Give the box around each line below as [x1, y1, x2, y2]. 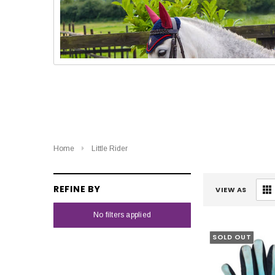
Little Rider [91, 144, 128, 153]
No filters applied [93, 210, 152, 219]
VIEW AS [215, 184, 247, 195]
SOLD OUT [212, 232, 252, 242]
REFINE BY [53, 182, 101, 195]
